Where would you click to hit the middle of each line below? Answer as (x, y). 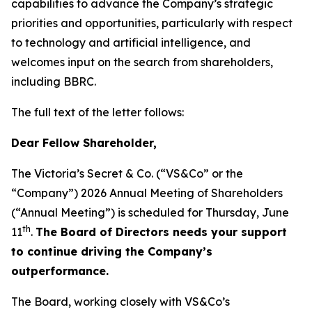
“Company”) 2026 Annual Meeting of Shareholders (147, 193)
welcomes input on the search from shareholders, (142, 62)
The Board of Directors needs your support (161, 232)
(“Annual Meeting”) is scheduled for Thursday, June (150, 212)
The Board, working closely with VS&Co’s (120, 302)
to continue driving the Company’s (112, 251)
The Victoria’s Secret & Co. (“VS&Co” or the (127, 173)
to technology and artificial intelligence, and (131, 42)
